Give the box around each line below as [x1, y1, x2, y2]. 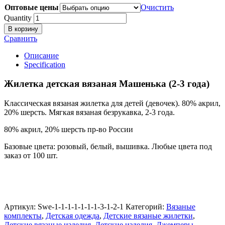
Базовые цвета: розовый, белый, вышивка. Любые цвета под [4, 142, 212, 151]
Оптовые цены [5, 3, 59, 12]
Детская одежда [46, 211, 99, 220]
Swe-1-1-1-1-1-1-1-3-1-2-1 [38, 202, 124, 211]
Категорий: [126, 202, 166, 211]
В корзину [8, 25, 38, 33]
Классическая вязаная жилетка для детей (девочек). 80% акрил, [4, 99, 220, 108]
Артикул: [4, 202, 38, 211]
